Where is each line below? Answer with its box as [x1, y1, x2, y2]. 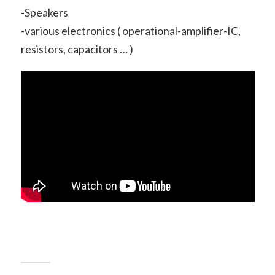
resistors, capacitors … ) [20, 42, 133, 56]
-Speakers [20, 6, 68, 20]
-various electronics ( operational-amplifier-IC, [20, 24, 241, 38]
